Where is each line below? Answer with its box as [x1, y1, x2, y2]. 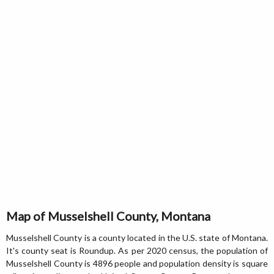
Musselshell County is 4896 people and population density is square [6, 258, 268, 268]
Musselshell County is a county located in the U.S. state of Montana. [6, 232, 268, 243]
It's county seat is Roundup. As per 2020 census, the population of [6, 245, 268, 256]
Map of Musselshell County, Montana [6, 209, 210, 223]
